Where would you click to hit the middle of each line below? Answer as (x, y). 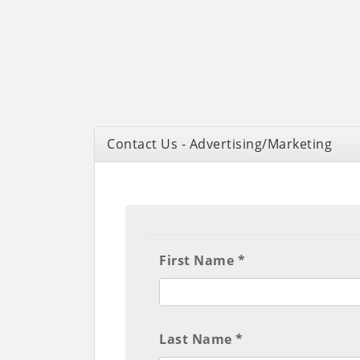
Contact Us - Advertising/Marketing (219, 143)
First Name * (202, 261)
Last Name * (201, 340)
